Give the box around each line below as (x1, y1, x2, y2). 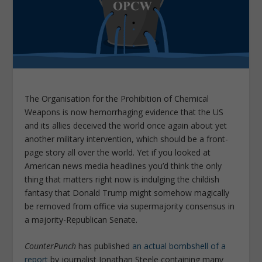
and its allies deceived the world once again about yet (25, 119, 227, 131)
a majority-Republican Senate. (25, 213, 138, 225)
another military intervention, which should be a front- (25, 133, 229, 144)
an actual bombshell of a (132, 240, 226, 251)
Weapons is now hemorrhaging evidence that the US (25, 106, 224, 118)
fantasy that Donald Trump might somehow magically (25, 187, 230, 198)
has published (76, 240, 133, 251)
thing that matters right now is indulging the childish (25, 173, 220, 185)
